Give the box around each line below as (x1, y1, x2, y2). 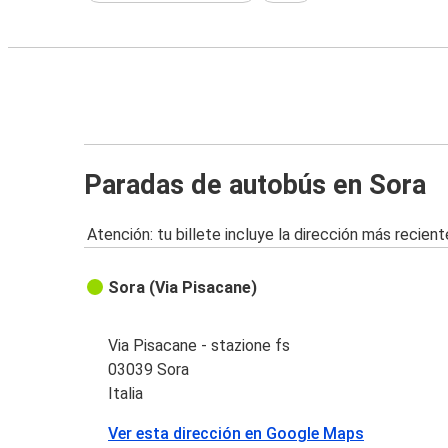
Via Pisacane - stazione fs (108, 336, 291, 356)
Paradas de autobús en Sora (84, 168, 426, 201)
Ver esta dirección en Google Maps (108, 424, 365, 444)
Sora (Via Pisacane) (108, 278, 258, 298)
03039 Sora (108, 360, 190, 380)
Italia (108, 384, 144, 404)
